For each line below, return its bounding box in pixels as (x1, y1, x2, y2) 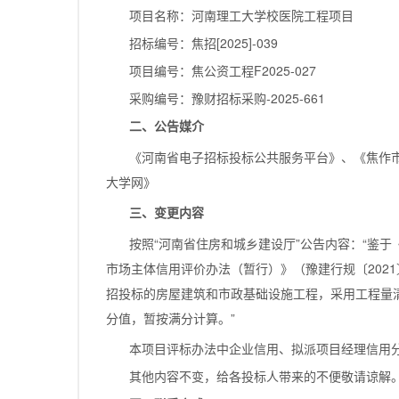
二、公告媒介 (129, 117, 204, 135)
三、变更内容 (129, 203, 204, 222)
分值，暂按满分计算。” (106, 309, 235, 328)
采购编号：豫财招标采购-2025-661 (129, 89, 325, 108)
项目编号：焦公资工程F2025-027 (129, 61, 320, 80)
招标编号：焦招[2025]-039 (129, 34, 281, 53)
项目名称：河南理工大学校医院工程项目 (129, 6, 354, 25)
